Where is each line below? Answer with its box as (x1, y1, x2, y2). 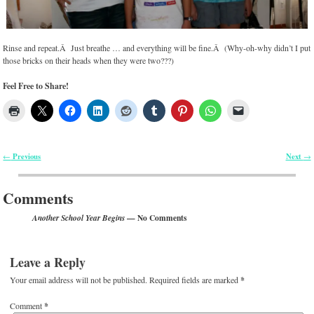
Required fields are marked (149, 274, 241, 286)
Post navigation (3, 158, 76, 175)
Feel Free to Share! (3, 79, 69, 92)
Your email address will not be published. (10, 274, 148, 286)
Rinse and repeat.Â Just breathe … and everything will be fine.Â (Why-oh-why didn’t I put (3, 41, 311, 53)
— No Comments (125, 212, 187, 224)
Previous (11, 150, 41, 162)
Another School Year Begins (32, 212, 125, 224)
